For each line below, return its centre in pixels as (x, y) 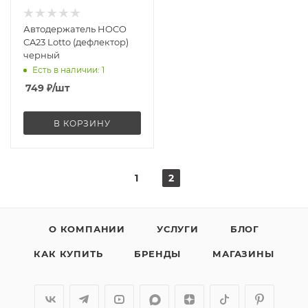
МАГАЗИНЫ (243, 254)
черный (42, 55)
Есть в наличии (65, 70)
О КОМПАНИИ (87, 229)
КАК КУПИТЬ (68, 254)
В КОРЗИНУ (82, 123)
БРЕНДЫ (158, 254)
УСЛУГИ (177, 229)
